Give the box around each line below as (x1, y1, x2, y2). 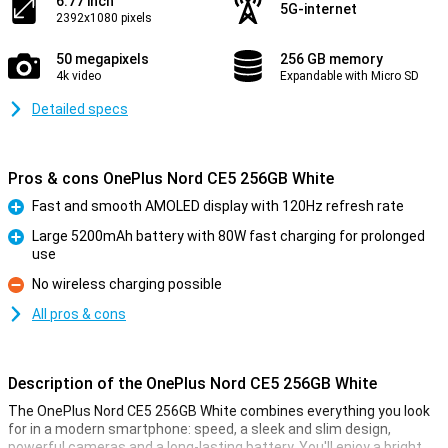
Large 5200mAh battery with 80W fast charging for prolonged (32, 228, 425, 244)
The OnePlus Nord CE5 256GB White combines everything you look (8, 403, 430, 419)
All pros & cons (32, 306, 126, 322)
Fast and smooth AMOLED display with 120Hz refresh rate (32, 198, 404, 214)
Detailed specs (32, 101, 128, 117)
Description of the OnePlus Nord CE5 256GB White (8, 374, 377, 393)
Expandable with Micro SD (280, 69, 419, 83)
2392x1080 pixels (56, 11, 152, 25)
